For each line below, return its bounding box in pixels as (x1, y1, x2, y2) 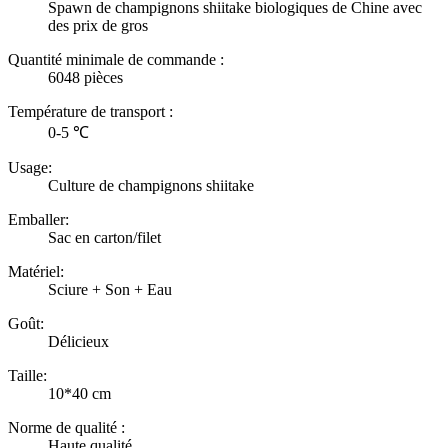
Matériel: (8, 262, 64, 280)
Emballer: (8, 210, 69, 228)
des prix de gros (48, 16, 148, 34)
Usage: (8, 158, 52, 176)
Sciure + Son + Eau (48, 280, 172, 298)
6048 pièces (48, 68, 123, 86)
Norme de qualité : (8, 418, 125, 436)
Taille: (8, 366, 47, 384)
